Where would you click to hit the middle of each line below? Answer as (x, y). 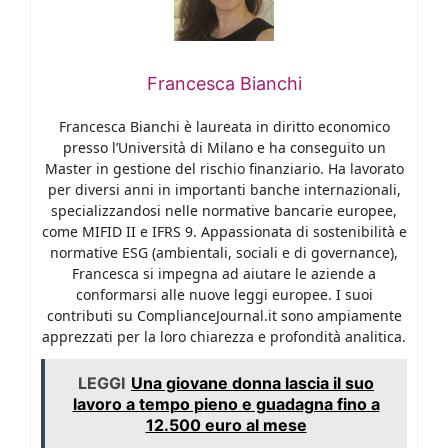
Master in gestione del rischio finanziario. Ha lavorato (224, 169)
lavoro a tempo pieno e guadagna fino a (226, 404)
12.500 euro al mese (226, 425)
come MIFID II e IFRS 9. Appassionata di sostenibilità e (224, 232)
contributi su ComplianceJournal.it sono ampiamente (224, 316)
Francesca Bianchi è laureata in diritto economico (224, 127)
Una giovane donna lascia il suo (252, 383)
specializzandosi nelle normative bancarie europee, (224, 211)
